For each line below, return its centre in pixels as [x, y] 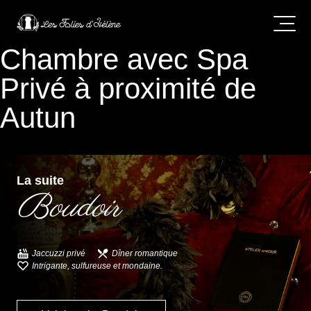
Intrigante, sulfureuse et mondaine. [97, 266]
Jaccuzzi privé [59, 253]
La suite [40, 180]
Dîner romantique [145, 253]
